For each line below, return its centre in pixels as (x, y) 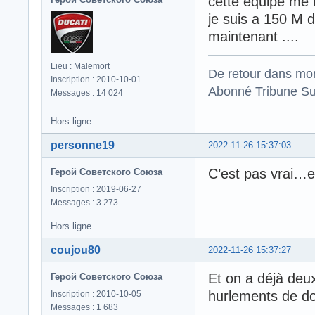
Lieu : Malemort (80, 66)
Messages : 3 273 (84, 202)
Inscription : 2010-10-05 (96, 294)
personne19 (83, 145)
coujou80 (76, 250)
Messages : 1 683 (84, 307)
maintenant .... (253, 36)
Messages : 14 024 (87, 92)
